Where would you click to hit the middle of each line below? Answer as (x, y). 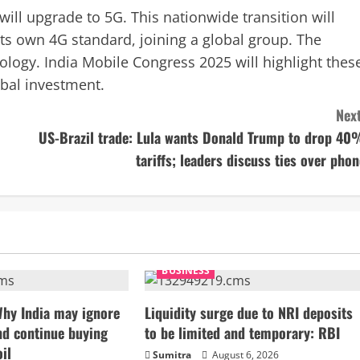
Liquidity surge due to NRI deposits (249, 313)
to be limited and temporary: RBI (243, 333)
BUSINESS (186, 271)
